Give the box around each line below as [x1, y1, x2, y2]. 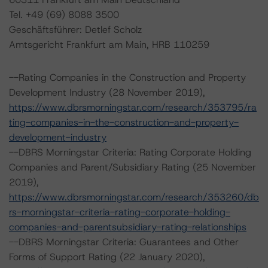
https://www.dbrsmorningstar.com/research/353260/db [9, 191, 259, 203]
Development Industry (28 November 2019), [9, 86, 205, 99]
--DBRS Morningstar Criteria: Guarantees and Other [9, 236, 239, 248]
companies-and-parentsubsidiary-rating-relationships [9, 221, 246, 233]
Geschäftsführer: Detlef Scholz [9, 23, 142, 36]
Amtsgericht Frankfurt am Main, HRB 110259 [9, 38, 209, 51]
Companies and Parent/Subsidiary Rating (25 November [9, 161, 256, 173]
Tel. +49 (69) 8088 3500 [9, 8, 119, 21]
